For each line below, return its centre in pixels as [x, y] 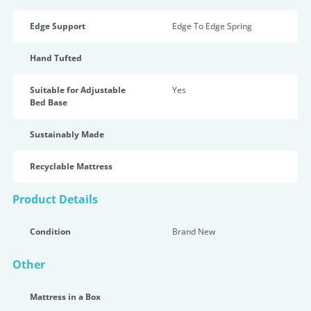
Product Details [55, 199]
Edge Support [58, 26]
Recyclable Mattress [71, 166]
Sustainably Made [67, 134]
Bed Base [49, 102]
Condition [50, 232]
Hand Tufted [56, 58]
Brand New [194, 232]
